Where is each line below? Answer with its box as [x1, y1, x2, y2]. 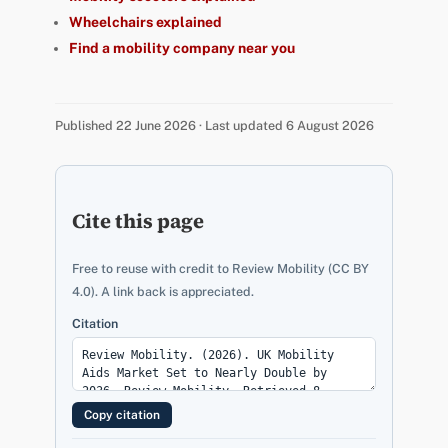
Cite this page [71, 206, 204, 235]
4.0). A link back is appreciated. [71, 283, 254, 299]
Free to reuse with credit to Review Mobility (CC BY [71, 260, 369, 276]
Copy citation [83, 407, 160, 422]
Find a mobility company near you [68, 39, 295, 56]
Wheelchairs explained [68, 13, 222, 30]
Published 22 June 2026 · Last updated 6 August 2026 [54, 117, 374, 133]
